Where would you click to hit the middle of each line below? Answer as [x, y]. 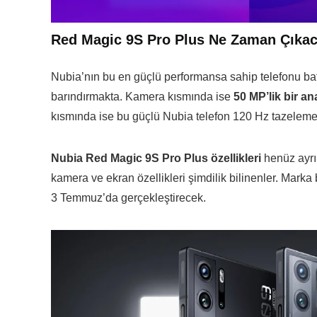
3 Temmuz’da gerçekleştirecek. [128, 198]
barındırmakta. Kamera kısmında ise [142, 97]
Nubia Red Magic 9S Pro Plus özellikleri [156, 158]
